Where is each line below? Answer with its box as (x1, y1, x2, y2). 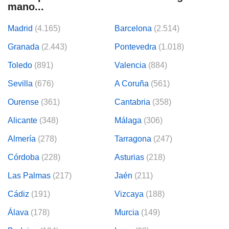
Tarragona (114, 134, 151, 143)
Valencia (114, 60, 146, 70)
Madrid (8, 24, 33, 33)
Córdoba (8, 152, 39, 162)
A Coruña (114, 79, 149, 88)
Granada (8, 42, 39, 51)
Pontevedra (114, 42, 156, 51)
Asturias (114, 152, 144, 162)
